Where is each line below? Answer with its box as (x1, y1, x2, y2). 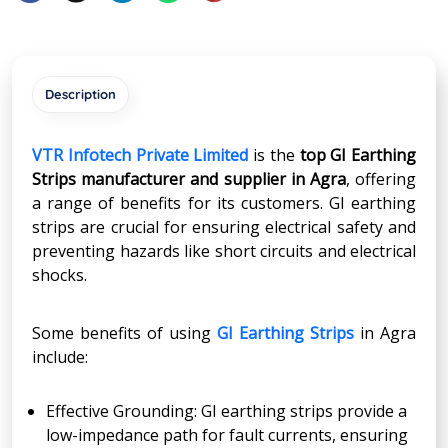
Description (45, 85, 116, 102)
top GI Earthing (299, 143, 416, 166)
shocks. (32, 263, 87, 286)
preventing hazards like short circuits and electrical (32, 239, 416, 262)
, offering (345, 167, 417, 190)
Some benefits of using (32, 321, 217, 344)
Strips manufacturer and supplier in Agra (32, 167, 346, 190)
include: (32, 345, 88, 368)
